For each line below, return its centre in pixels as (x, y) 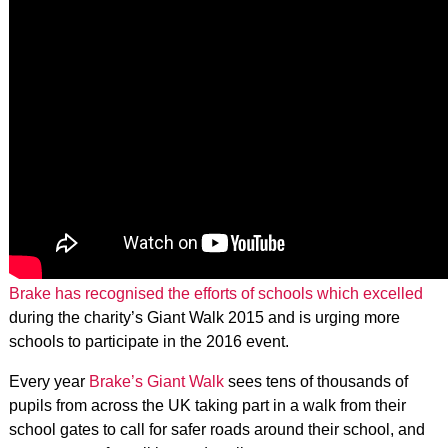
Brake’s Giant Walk (156, 381)
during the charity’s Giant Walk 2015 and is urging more (204, 317)
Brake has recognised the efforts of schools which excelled (215, 293)
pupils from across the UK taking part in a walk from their (207, 405)
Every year (48, 381)
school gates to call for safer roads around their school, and (216, 429)
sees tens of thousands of (315, 381)
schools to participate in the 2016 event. (148, 341)
